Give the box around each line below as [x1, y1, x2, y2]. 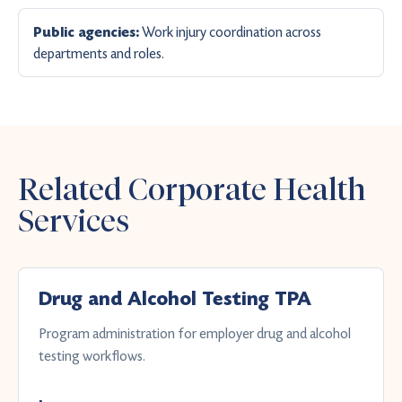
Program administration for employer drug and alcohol [39, 325, 351, 342]
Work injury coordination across [139, 23, 321, 40]
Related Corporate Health [18, 170, 366, 208]
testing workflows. [39, 347, 145, 364]
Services [18, 202, 129, 240]
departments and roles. [33, 45, 164, 62]
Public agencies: [33, 24, 139, 41]
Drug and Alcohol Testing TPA [39, 287, 311, 311]
